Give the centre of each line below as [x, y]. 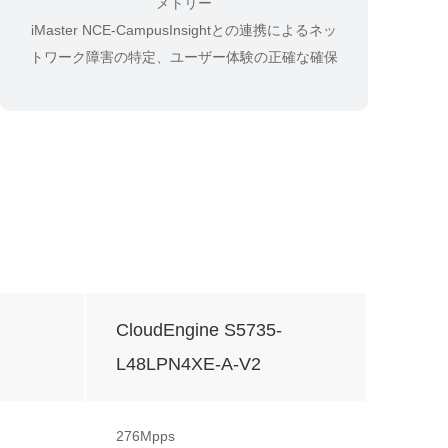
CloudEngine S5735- [199, 329]
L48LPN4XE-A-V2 [188, 363]
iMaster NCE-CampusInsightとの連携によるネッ [184, 29]
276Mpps [145, 435]
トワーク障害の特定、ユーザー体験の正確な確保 [184, 56]
